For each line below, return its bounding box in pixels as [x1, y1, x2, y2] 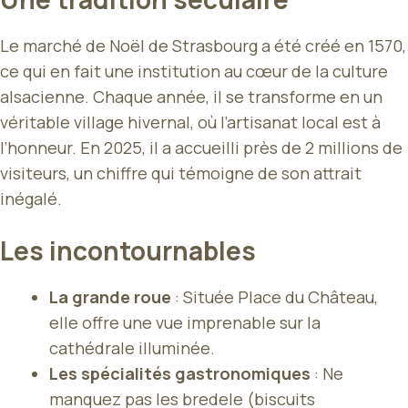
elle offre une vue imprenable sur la [49, 311, 321, 333]
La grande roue [49, 285, 171, 308]
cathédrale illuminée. [49, 336, 215, 359]
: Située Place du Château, [171, 285, 378, 308]
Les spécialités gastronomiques [49, 362, 311, 384]
